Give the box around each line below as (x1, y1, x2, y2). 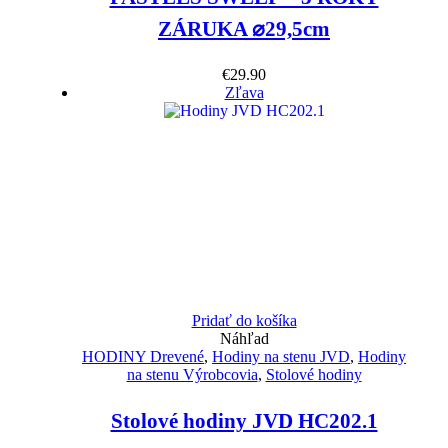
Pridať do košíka (191, 312, 297, 330)
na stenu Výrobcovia (126, 366, 258, 384)
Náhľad (219, 330, 269, 348)
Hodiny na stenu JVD (212, 348, 350, 366)
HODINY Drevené (82, 348, 204, 366)
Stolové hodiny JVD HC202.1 (110, 409, 378, 434)
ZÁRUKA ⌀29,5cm (158, 17, 330, 42)
